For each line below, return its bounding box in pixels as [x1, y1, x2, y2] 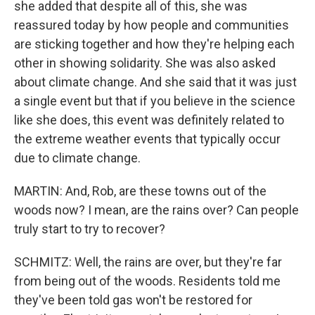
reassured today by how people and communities [14, 18, 289, 33]
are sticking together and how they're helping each [14, 37, 295, 52]
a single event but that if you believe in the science [14, 94, 295, 109]
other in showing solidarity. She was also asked [14, 56, 276, 71]
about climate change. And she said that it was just [14, 75, 297, 90]
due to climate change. [14, 150, 141, 166]
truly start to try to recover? [14, 221, 165, 237]
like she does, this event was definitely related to [14, 112, 284, 128]
